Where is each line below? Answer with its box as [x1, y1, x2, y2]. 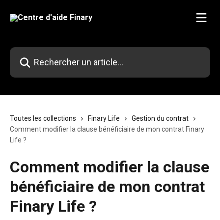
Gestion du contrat [132, 114, 189, 122]
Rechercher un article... [9, 48, 85, 57]
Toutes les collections [10, 114, 76, 122]
